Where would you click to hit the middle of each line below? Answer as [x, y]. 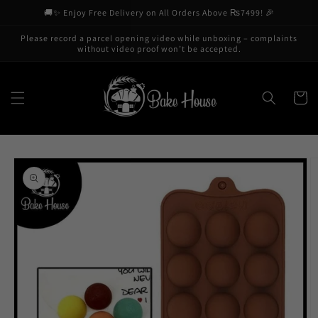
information [43, 182]
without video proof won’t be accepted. [159, 49]
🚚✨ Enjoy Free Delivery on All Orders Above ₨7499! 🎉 [159, 12]
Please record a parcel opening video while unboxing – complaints [159, 38]
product [32, 170]
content [40, 22]
